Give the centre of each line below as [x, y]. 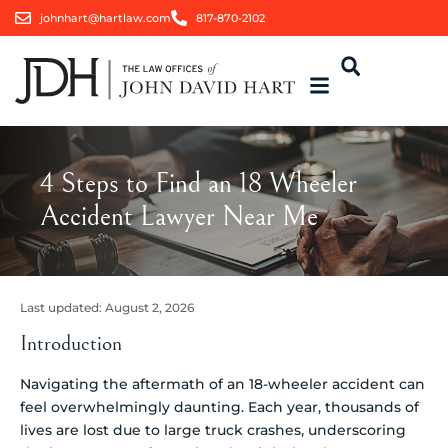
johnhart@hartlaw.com [105, 18]
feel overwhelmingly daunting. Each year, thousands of [219, 406]
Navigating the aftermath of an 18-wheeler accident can [222, 383]
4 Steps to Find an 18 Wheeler [198, 184]
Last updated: [62, 307]
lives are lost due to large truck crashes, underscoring [213, 429]
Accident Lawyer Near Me [179, 217]
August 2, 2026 [149, 307]
